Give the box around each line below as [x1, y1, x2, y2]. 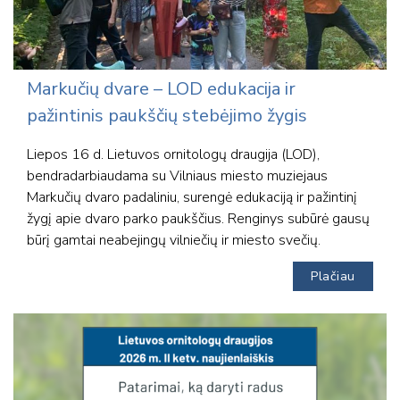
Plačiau [311, 268, 355, 286]
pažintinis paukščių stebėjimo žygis [27, 104, 307, 129]
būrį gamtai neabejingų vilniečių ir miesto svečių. [27, 230, 321, 251]
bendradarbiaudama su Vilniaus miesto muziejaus [27, 166, 328, 187]
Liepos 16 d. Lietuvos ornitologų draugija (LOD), [27, 145, 320, 165]
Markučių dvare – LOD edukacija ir [27, 77, 296, 102]
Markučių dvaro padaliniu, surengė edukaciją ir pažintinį [27, 187, 357, 208]
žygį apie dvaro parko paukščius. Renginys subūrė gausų [27, 209, 370, 229]
